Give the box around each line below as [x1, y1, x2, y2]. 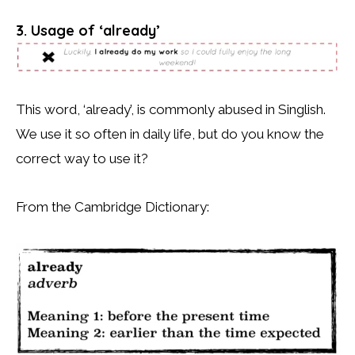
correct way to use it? [16, 151, 148, 167]
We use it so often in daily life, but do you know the [16, 126, 324, 143]
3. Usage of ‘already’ [16, 21, 160, 40]
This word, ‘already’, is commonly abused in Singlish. [16, 101, 326, 118]
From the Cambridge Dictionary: [16, 198, 209, 215]
